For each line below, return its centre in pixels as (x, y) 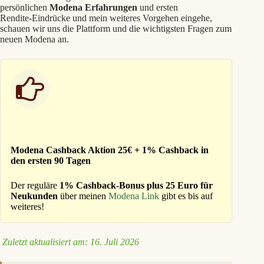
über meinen (83, 196)
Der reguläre (35, 185)
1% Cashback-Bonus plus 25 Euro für (136, 185)
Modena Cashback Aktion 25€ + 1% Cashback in (110, 150)
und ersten (158, 7)
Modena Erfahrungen (92, 7)
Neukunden (34, 196)
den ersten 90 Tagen (51, 161)
